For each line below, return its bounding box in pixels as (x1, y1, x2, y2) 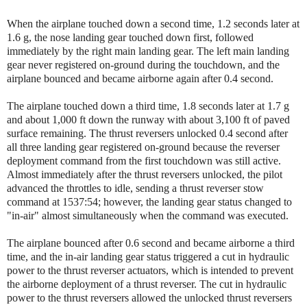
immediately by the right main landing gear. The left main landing (7, 45, 289, 57)
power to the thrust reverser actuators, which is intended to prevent (7, 264, 293, 276)
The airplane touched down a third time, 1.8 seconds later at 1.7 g (7, 99, 289, 112)
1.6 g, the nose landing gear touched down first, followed (7, 31, 254, 43)
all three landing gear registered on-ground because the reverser (7, 140, 280, 153)
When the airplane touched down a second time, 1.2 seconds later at (7, 17, 299, 29)
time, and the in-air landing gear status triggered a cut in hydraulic (7, 250, 289, 262)
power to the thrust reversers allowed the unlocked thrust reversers (7, 291, 292, 304)
